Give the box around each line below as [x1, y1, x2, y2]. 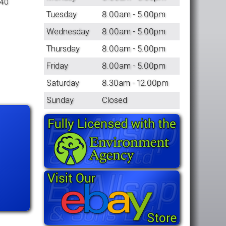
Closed [102, 95, 128, 105]
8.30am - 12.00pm [102, 78, 169, 88]
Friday [46, 61, 68, 71]
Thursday [46, 43, 80, 53]
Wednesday [46, 26, 89, 36]
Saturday [46, 78, 79, 88]
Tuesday [46, 9, 77, 19]
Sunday [46, 95, 74, 105]
